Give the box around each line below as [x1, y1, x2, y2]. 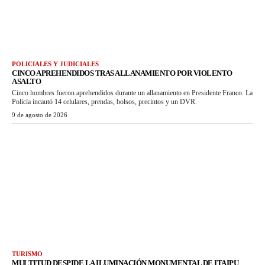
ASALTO [12, 77, 41, 86]
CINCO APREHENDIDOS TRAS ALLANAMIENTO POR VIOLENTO [12, 69, 232, 78]
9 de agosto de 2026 [12, 111, 67, 119]
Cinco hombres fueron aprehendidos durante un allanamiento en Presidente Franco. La [12, 89, 253, 98]
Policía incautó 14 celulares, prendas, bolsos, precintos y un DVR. [12, 98, 197, 106]
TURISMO [12, 250, 43, 257]
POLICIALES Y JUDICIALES [12, 60, 99, 68]
